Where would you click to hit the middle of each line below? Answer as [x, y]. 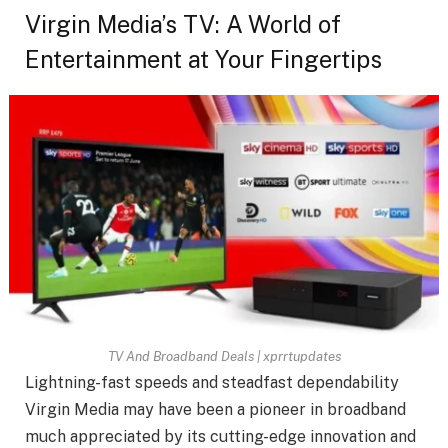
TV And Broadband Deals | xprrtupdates [224, 356]
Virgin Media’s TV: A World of [183, 24]
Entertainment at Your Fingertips [203, 59]
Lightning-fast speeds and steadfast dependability [212, 383]
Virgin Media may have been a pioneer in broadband [215, 410]
